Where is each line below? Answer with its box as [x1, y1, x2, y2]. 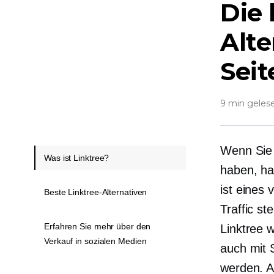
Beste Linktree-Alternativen [44, 187, 147, 197]
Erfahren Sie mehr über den [44, 221, 151, 231]
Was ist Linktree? [44, 153, 109, 163]
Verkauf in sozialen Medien [44, 236, 147, 246]
